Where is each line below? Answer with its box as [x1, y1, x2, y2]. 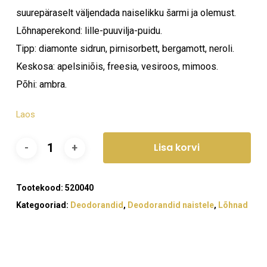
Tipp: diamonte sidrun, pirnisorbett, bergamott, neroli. [15, 43, 234, 54]
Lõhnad [218, 200, 248, 210]
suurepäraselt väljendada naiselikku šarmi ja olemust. [15, 7, 236, 18]
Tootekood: [15, 183, 65, 193]
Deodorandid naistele [127, 200, 214, 210]
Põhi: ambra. [15, 79, 67, 90]
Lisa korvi [154, 141, 200, 154]
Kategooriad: [15, 200, 70, 210]
